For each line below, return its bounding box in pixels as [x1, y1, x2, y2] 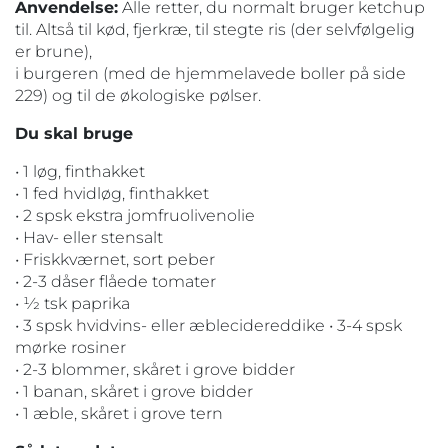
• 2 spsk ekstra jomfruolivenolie [15, 205, 255, 225]
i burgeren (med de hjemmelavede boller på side [15, 63, 406, 83]
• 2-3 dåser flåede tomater [15, 271, 216, 291]
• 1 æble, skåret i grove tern [15, 403, 223, 423]
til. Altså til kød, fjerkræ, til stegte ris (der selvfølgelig [15, 19, 415, 39]
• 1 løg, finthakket [15, 161, 145, 181]
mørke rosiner [15, 337, 126, 357]
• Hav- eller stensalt [15, 227, 163, 247]
